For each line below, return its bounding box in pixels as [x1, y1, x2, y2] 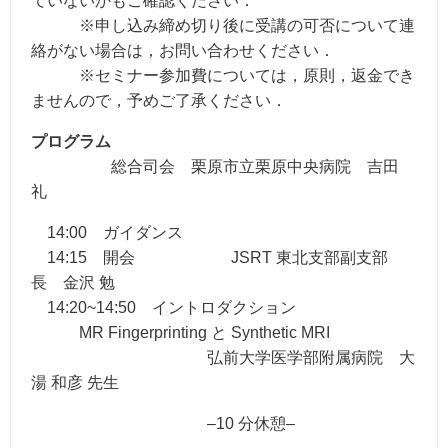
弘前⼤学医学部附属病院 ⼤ [31, 349, 415, 367]
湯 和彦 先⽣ [31, 374, 119, 392]
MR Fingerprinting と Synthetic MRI [31, 324, 330, 342]
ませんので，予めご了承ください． [31, 92, 287, 110]
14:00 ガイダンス [31, 224, 183, 242]
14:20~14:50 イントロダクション [31, 299, 296, 317]
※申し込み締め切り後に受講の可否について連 [31, 17, 415, 35]
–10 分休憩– [31, 415, 295, 433]
